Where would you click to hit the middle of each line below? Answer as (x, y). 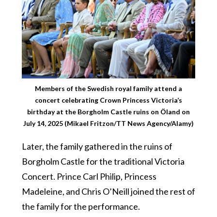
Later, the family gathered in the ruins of (97, 147)
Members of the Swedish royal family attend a (108, 89)
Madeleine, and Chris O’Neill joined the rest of (108, 192)
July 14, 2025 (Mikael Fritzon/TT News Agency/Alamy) (108, 124)
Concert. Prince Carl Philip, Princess (89, 177)
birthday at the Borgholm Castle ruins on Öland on (108, 112)
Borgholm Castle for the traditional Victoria (103, 162)
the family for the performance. (81, 207)
